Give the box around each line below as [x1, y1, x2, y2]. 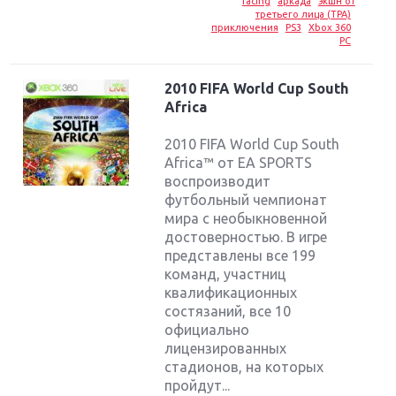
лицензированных [164, 339, 287, 356]
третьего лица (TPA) [255, 8, 351, 19]
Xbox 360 [308, 21, 351, 33]
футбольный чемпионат [164, 191, 328, 208]
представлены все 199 [164, 247, 316, 263]
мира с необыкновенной [164, 209, 328, 226]
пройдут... [164, 377, 231, 393]
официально [164, 321, 250, 338]
